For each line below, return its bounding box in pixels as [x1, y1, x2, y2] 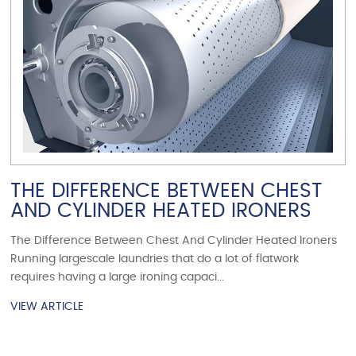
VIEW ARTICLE [10, 301, 84, 313]
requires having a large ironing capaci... [10, 272, 225, 284]
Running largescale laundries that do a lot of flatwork [10, 253, 300, 265]
